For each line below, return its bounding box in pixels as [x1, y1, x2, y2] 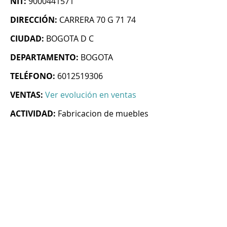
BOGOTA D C [46, 33, 94, 45]
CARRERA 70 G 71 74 [59, 14, 136, 26]
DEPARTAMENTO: [10, 52, 79, 63]
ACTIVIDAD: [10, 108, 56, 120]
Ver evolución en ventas [45, 89, 136, 101]
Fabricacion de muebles [58, 108, 148, 120]
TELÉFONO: [10, 70, 55, 82]
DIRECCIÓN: [10, 14, 57, 26]
